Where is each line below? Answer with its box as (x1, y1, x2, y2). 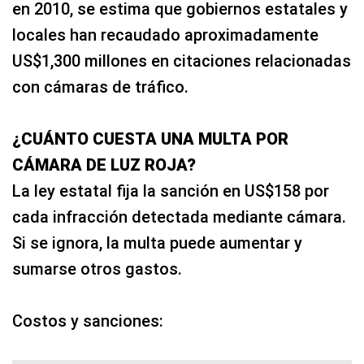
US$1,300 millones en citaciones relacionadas (12, 50, 351, 71)
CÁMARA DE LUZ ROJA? (12, 154, 196, 175)
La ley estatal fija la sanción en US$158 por (12, 180, 329, 201)
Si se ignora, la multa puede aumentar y (12, 232, 302, 253)
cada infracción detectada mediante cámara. (12, 206, 346, 227)
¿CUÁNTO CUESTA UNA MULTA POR (12, 128, 288, 149)
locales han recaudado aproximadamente (12, 24, 318, 45)
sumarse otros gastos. (12, 258, 182, 279)
